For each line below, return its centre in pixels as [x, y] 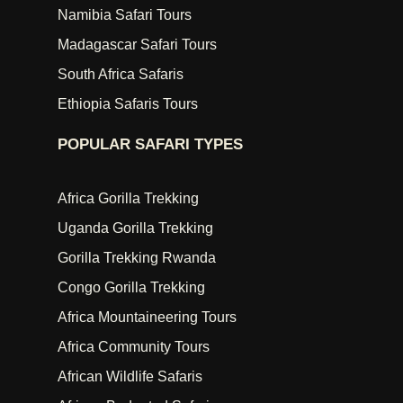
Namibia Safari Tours [125, 15]
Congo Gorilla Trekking [131, 287]
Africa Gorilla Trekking [128, 198]
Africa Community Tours [134, 347]
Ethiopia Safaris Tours [128, 104]
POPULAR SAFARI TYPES [150, 144]
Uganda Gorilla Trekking [135, 228]
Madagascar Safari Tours [137, 45]
